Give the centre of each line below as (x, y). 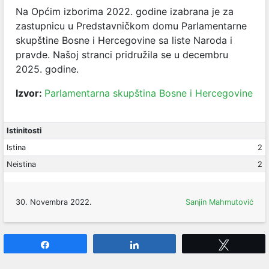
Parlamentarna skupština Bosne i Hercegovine (149, 93)
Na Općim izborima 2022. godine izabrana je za (125, 11)
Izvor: (30, 93)
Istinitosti (24, 131)
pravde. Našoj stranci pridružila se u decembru (122, 55)
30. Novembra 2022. (54, 202)
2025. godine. (47, 69)
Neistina (21, 164)
